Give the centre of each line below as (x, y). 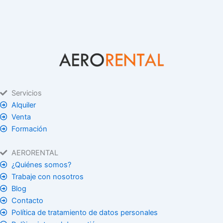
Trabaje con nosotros (48, 176)
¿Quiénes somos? (42, 165)
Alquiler (24, 105)
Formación (30, 129)
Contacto (28, 200)
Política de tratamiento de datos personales (85, 212)
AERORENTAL (35, 153)
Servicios (27, 93)
